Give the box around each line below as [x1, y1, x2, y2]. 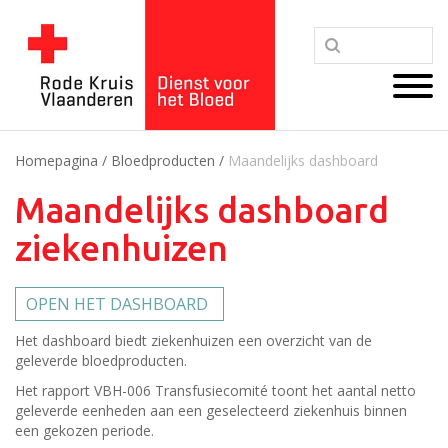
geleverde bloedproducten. [15, 351, 187, 370]
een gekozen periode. [15, 421, 158, 440]
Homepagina [15, 151, 98, 170]
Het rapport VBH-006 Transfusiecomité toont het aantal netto [15, 381, 416, 400]
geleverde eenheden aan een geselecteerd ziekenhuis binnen [15, 401, 407, 420]
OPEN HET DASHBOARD [26, 293, 208, 315]
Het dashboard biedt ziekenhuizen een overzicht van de [15, 331, 372, 350]
